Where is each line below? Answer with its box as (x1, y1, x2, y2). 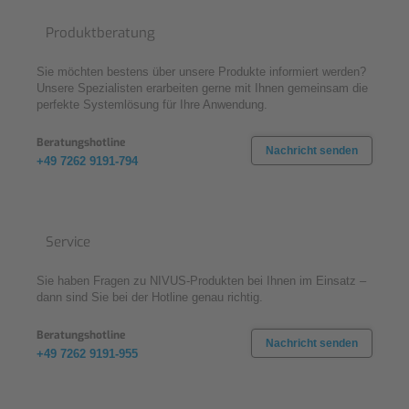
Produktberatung (46, 23, 155, 42)
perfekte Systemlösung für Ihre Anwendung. (37, 97, 267, 111)
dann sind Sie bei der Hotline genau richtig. (37, 289, 263, 304)
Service (46, 232, 90, 251)
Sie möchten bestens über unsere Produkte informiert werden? (37, 64, 366, 79)
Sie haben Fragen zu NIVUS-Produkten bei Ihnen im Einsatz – (37, 273, 366, 288)
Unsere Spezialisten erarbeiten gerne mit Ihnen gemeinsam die (37, 80, 368, 95)
